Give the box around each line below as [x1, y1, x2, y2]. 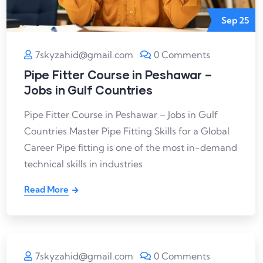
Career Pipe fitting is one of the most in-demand [24, 141, 237, 154]
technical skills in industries [24, 158, 143, 170]
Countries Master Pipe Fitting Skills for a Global [24, 125, 230, 137]
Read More [24, 184, 69, 195]
